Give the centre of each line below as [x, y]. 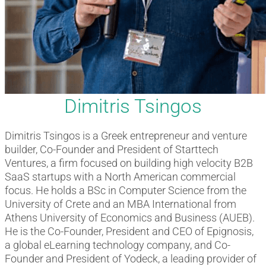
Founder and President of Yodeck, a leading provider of [131, 258]
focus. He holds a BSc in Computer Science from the [126, 190]
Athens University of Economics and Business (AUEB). [130, 217]
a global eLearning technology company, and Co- [118, 245]
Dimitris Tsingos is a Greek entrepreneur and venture [126, 135]
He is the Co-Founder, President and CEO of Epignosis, [129, 231]
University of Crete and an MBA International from [121, 204]
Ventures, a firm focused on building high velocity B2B [129, 163]
